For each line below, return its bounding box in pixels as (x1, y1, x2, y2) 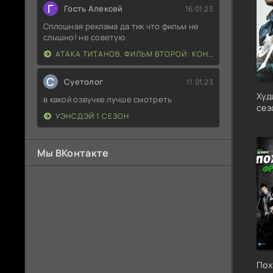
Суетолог (64, 76, 104, 87)
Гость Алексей (64, 3, 123, 14)
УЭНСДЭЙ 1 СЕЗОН (55, 111, 129, 121)
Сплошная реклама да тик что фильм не (43, 21, 199, 32)
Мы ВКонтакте (37, 146, 109, 160)
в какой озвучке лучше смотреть (43, 94, 172, 105)
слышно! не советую (43, 32, 126, 43)
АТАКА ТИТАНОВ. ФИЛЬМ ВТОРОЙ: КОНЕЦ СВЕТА (55, 49, 208, 59)
